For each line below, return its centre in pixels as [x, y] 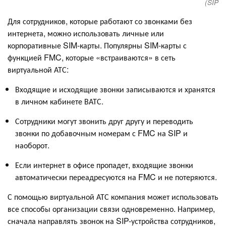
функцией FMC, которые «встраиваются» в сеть [92, 57]
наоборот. [32, 145]
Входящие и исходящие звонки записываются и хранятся [115, 89]
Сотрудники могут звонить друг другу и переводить [104, 121]
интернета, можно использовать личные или [86, 33]
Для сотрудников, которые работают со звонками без [100, 21]
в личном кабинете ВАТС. [59, 101]
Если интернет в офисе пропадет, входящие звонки [104, 164]
